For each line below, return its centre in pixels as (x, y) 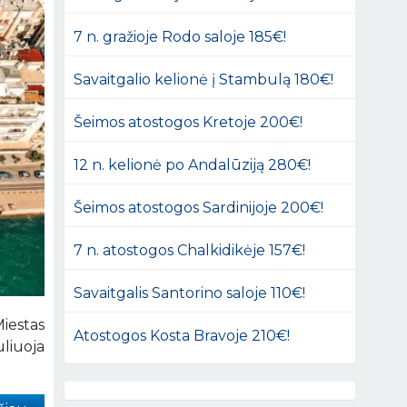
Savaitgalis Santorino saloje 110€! (190, 293)
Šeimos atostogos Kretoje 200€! (189, 122)
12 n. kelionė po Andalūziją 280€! (193, 164)
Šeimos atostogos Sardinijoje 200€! (199, 207)
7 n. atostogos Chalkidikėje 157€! (190, 250)
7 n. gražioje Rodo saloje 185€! (180, 36)
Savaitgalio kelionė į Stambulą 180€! (204, 79)
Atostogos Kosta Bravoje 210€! (182, 335)
